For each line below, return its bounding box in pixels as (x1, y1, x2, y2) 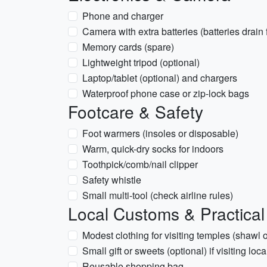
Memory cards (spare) (82, 40, 174, 54)
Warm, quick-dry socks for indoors (82, 142, 223, 156)
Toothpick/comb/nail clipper (82, 157, 198, 171)
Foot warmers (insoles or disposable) (82, 126, 238, 140)
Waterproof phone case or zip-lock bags (82, 86, 249, 100)
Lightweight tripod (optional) (82, 55, 200, 69)
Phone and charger (82, 9, 163, 23)
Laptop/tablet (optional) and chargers (82, 71, 237, 85)
